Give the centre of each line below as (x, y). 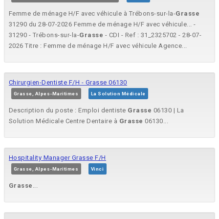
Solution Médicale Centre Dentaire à (64, 121)
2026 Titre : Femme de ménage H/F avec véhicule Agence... (98, 46)
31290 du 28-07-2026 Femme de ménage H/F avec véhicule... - (102, 24)
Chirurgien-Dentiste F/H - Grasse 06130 (68, 83)
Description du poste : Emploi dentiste (68, 110)
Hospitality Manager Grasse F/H (57, 158)
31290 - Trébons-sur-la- (44, 35)
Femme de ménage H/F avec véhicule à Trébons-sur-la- (92, 14)
